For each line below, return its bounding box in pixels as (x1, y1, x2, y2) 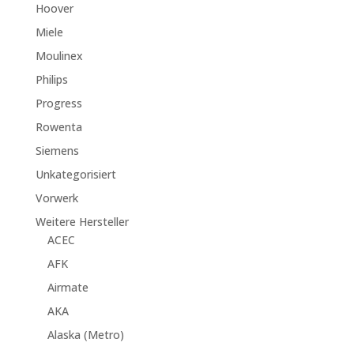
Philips (35, 72, 68, 88)
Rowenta (35, 119, 82, 135)
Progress (35, 96, 82, 111)
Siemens (35, 143, 79, 159)
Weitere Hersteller (35, 214, 129, 230)
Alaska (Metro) (47, 327, 124, 343)
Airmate (47, 280, 88, 296)
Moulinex (35, 48, 83, 64)
